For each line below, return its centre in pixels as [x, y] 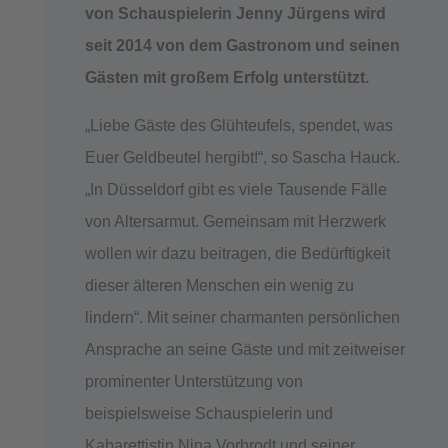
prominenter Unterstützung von [193, 381]
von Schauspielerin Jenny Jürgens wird [235, 13]
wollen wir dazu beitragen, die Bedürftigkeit [237, 253]
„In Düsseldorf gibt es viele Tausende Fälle [235, 189]
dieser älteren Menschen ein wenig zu [219, 285]
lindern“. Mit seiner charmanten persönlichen [242, 317]
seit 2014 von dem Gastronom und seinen [242, 45]
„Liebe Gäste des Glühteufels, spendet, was [238, 125]
